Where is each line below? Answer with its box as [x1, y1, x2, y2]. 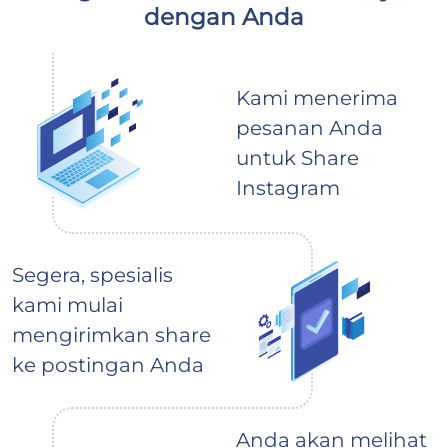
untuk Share [236, 146, 359, 171]
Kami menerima [236, 86, 398, 111]
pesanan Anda [236, 116, 383, 141]
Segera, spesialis [12, 263, 173, 288]
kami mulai [12, 293, 123, 318]
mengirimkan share [12, 323, 211, 348]
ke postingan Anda [12, 353, 204, 378]
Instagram [236, 176, 340, 201]
